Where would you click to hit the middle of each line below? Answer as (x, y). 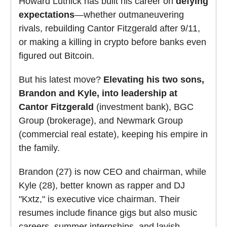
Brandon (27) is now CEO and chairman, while (112, 172)
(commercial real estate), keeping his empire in (113, 134)
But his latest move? (61, 79)
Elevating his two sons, (154, 79)
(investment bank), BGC (144, 107)
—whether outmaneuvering (129, 14)
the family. (39, 148)
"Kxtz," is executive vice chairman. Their (99, 199)
